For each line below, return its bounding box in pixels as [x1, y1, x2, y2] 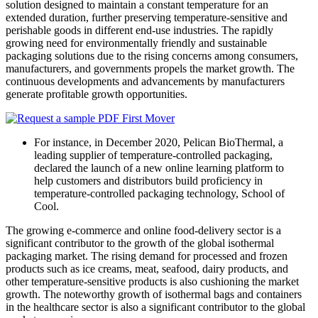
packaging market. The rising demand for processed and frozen [6, 250, 287, 263]
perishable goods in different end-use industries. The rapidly [6, 24, 273, 37]
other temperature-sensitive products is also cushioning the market [6, 275, 299, 288]
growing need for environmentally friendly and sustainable [6, 37, 267, 50]
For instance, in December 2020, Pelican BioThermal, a [34, 136, 283, 149]
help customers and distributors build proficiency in [34, 175, 263, 187]
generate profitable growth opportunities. [6, 88, 187, 101]
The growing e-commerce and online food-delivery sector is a [6, 224, 281, 237]
